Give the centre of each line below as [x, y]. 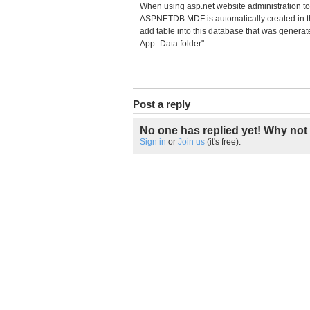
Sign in [153, 142]
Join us [191, 142]
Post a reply [162, 104]
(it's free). [223, 142]
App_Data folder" [172, 44]
